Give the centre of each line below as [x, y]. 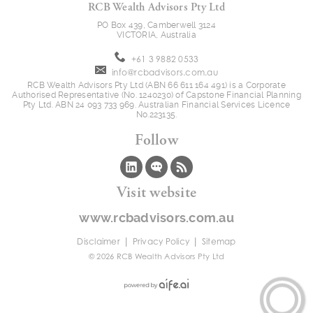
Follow [156, 140]
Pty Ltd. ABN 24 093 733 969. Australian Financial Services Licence [156, 104]
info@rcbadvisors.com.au [165, 72]
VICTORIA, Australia [156, 35]
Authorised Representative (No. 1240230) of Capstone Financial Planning [156, 95]
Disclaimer [99, 241]
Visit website [156, 192]
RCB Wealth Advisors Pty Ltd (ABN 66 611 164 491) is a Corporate [156, 85]
